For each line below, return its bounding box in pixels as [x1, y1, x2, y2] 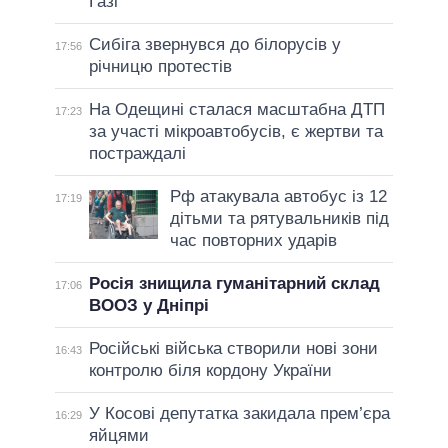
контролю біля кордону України [88, 360, 332, 380]
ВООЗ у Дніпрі [88, 295, 209, 315]
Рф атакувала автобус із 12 [169, 186, 387, 206]
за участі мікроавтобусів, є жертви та [88, 121, 383, 141]
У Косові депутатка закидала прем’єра [88, 403, 390, 423]
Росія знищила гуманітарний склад [88, 273, 380, 293]
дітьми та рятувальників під [169, 208, 389, 228]
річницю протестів [88, 56, 232, 76]
